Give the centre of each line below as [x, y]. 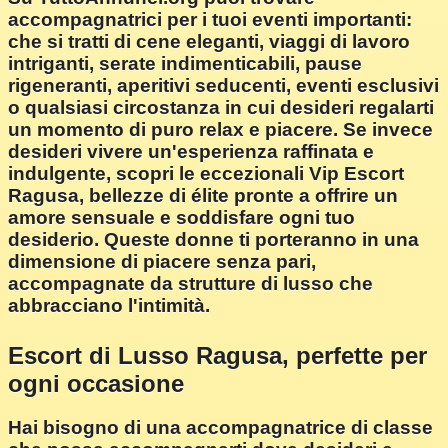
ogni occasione [96, 384]
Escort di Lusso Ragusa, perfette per [217, 356]
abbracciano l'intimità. [109, 306]
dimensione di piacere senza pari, [162, 262]
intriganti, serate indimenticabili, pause [185, 64]
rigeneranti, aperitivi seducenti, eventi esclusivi [223, 86]
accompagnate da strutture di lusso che [190, 284]
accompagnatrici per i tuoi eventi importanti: [210, 20]
